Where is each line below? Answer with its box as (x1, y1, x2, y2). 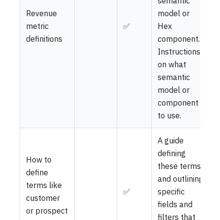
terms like (26, 180, 62, 190)
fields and (158, 199, 192, 209)
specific (158, 186, 185, 196)
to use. (158, 110, 181, 120)
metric (26, 21, 49, 31)
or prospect (26, 205, 68, 216)
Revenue (26, 8, 57, 18)
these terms (158, 161, 201, 171)
